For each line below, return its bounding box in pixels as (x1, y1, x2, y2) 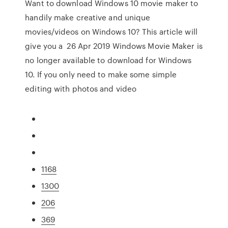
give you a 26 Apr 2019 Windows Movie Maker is (25, 40, 203, 51)
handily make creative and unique (25, 12, 151, 23)
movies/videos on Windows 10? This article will (25, 26, 197, 37)
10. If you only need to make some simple (25, 69, 177, 80)
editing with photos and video (25, 83, 139, 94)
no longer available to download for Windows (25, 54, 192, 66)
